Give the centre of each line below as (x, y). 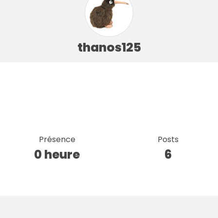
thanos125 (109, 47)
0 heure (57, 154)
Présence (57, 139)
